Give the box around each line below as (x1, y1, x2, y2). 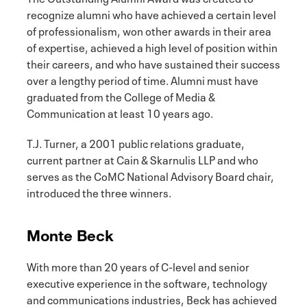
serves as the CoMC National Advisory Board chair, (27, 167, 274, 184)
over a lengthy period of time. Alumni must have (27, 71, 258, 88)
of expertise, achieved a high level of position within (27, 38, 278, 55)
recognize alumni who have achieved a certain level (27, 5, 276, 22)
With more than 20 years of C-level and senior (27, 257, 249, 274)
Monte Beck (27, 225, 114, 245)
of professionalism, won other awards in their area (27, 21, 271, 38)
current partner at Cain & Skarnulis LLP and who (27, 150, 258, 167)
